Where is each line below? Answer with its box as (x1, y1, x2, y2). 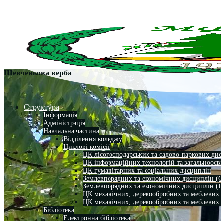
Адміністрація (43, 119, 85, 127)
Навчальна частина (43, 127, 99, 135)
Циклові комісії (63, 143, 110, 150)
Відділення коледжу (63, 135, 122, 143)
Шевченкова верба (4, 69, 72, 77)
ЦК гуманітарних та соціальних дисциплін (83, 166, 211, 174)
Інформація (43, 111, 77, 119)
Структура (24, 102, 59, 111)
